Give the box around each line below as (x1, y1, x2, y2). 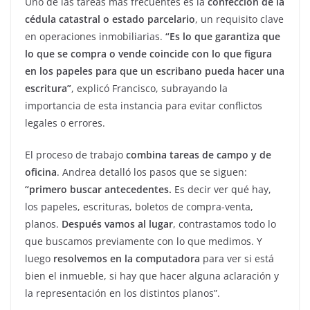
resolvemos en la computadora (51, 252, 200, 266)
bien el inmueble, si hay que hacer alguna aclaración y (25, 269, 279, 283)
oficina (25, 165, 57, 179)
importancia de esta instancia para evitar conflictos (25, 99, 262, 113)
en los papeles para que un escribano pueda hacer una (25, 64, 284, 78)
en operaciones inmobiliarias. (25, 30, 165, 44)
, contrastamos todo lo (173, 217, 276, 231)
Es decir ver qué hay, (174, 183, 271, 197)
